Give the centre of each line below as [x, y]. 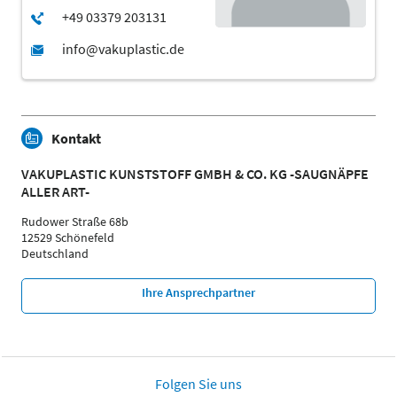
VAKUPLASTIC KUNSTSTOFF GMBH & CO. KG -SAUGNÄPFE [195, 174]
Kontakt [76, 139]
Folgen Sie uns [198, 384]
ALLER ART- [55, 192]
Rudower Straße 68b [75, 222]
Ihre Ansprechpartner [198, 293]
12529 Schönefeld [68, 238]
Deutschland [55, 254]
